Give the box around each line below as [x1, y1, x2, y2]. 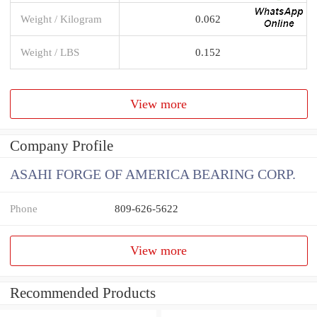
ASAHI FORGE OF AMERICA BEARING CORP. [10, 167, 296, 183]
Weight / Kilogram [21, 12, 102, 25]
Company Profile [10, 137, 113, 155]
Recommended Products [10, 284, 156, 302]
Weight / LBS [21, 45, 79, 58]
